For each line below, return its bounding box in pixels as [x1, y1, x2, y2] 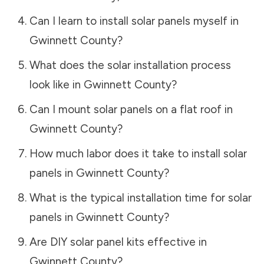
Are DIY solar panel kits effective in [29, 235, 207, 249]
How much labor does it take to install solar [29, 146, 247, 160]
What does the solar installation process [29, 58, 231, 72]
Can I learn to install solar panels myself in [29, 14, 239, 28]
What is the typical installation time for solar [29, 190, 252, 204]
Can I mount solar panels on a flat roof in [29, 102, 233, 116]
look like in [29, 77, 84, 91]
